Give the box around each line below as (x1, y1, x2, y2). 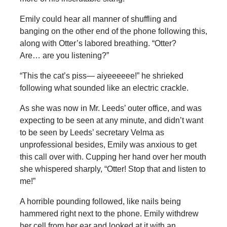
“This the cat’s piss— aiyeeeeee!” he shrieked (19, 71, 183, 80)
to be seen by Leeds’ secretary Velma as (19, 128, 164, 137)
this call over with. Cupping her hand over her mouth (19, 152, 206, 161)
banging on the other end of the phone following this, (19, 26, 207, 35)
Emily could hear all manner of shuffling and (19, 14, 177, 23)
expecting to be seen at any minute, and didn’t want (19, 116, 203, 125)
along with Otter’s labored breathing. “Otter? (19, 39, 176, 48)
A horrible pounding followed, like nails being (19, 197, 181, 206)
